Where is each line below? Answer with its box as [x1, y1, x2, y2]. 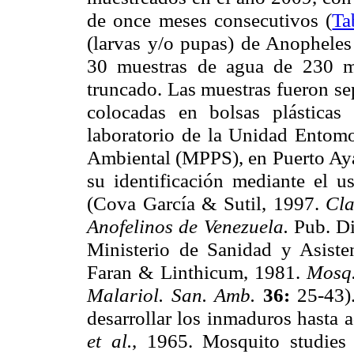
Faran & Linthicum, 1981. [87, 261, 307, 284]
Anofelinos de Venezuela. [87, 215, 294, 238]
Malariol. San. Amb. [87, 284, 263, 307]
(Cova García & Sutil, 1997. [87, 192, 326, 215]
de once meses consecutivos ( [87, 9, 333, 32]
